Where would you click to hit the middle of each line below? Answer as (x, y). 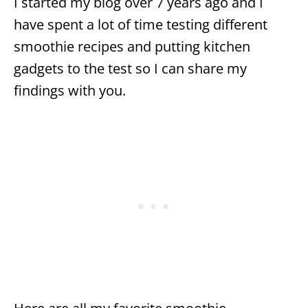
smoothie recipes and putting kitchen (132, 46)
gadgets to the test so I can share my (130, 68)
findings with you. (70, 90)
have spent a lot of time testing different (141, 24)
